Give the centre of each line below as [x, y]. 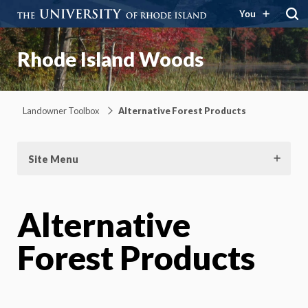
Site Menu [53, 159]
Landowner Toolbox [61, 110]
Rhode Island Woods [110, 59]
